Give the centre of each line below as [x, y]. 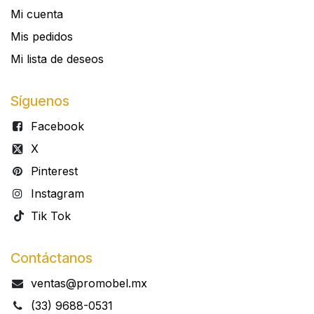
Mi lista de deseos [57, 59]
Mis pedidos [42, 37]
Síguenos [40, 101]
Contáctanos [52, 258]
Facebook [57, 127]
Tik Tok [51, 216]
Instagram [57, 194]
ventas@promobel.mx [89, 284]
